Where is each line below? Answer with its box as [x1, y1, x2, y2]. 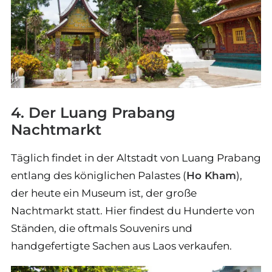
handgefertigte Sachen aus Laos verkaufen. [11, 240, 232, 252]
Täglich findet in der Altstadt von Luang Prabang [11, 152, 261, 164]
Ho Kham [186, 169, 236, 182]
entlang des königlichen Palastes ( [11, 169, 186, 182]
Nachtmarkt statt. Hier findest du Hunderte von [11, 205, 254, 217]
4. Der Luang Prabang [11, 104, 175, 121]
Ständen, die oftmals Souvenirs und [11, 222, 192, 234]
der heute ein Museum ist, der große [11, 187, 197, 199]
